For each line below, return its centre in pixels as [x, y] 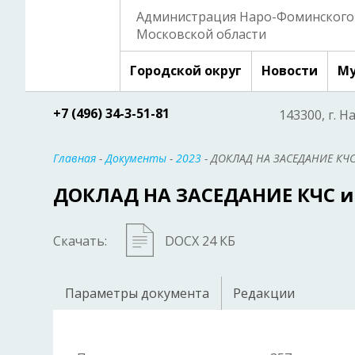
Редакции [264, 294]
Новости [290, 71]
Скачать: [80, 240]
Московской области [201, 34]
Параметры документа [137, 294]
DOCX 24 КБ [200, 240]
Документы [136, 158]
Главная [74, 158]
